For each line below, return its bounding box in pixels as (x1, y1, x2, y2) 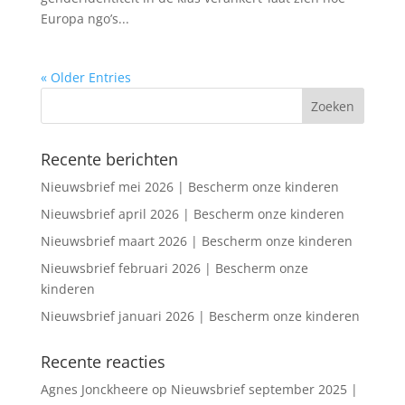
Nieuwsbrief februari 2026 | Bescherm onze (40, 259, 308, 277)
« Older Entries (40, 69, 131, 86)
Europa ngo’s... (40, 10, 129, 27)
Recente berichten (40, 148, 178, 170)
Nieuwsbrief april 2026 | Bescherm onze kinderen (40, 205, 344, 222)
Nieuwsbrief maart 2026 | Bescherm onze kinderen (40, 232, 353, 250)
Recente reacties (40, 351, 165, 372)
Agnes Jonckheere (40, 381, 148, 398)
